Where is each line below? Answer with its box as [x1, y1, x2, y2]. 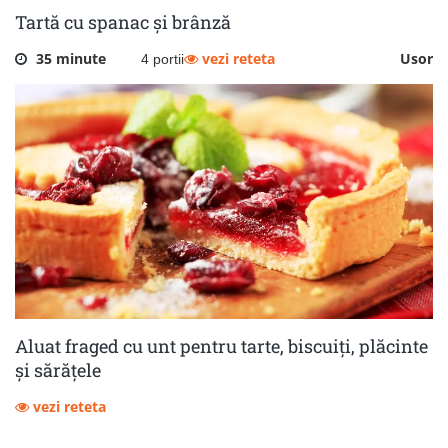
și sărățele [15, 357, 101, 382]
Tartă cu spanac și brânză [15, 9, 231, 34]
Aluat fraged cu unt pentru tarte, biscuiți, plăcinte [15, 333, 432, 358]
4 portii [141, 50, 184, 67]
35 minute [36, 48, 106, 68]
